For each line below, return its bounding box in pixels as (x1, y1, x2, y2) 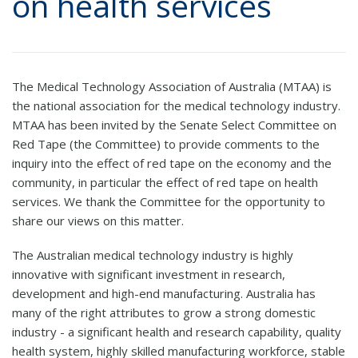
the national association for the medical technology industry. (12, 97, 340, 113)
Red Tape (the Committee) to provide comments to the (12, 135, 320, 152)
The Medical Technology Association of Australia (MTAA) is (12, 78, 332, 94)
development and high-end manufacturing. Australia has (12, 284, 316, 301)
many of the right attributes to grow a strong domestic (12, 304, 316, 320)
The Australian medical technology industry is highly (12, 246, 293, 263)
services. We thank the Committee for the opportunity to (12, 193, 325, 209)
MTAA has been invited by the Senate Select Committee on (12, 116, 336, 133)
